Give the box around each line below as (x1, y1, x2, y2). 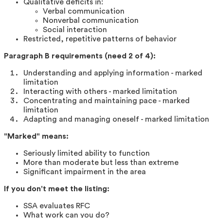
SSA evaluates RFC (23, 201, 90, 210)
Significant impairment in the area (23, 167, 146, 176)
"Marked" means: (4, 132, 69, 140)
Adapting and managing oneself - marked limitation (23, 115, 209, 123)
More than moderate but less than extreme (23, 158, 179, 166)
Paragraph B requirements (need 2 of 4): (4, 52, 156, 60)
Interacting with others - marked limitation (23, 87, 177, 95)
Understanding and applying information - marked (23, 69, 202, 77)
